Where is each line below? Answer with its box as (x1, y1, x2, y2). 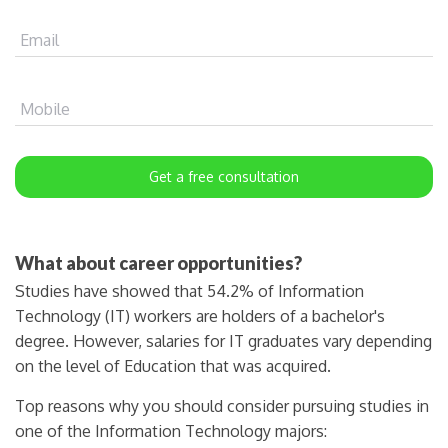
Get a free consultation (149, 167, 299, 185)
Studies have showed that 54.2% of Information (15, 280, 364, 301)
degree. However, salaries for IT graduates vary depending (15, 330, 432, 351)
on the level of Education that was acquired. (15, 355, 331, 376)
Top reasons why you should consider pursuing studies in (15, 395, 429, 416)
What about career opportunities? (15, 251, 302, 274)
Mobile (20, 98, 70, 119)
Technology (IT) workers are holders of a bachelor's (15, 305, 385, 326)
